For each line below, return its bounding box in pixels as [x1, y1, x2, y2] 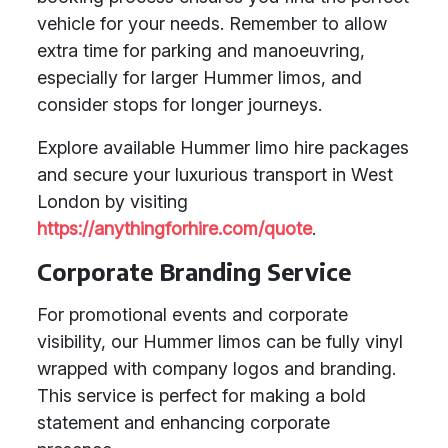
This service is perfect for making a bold [37, 385, 366, 406]
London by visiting [37, 191, 188, 212]
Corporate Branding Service [37, 257, 351, 286]
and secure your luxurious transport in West [37, 164, 393, 185]
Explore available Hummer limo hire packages [37, 137, 409, 158]
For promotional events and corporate [37, 304, 348, 325]
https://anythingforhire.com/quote [37, 218, 312, 239]
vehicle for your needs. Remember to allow [37, 13, 387, 34]
